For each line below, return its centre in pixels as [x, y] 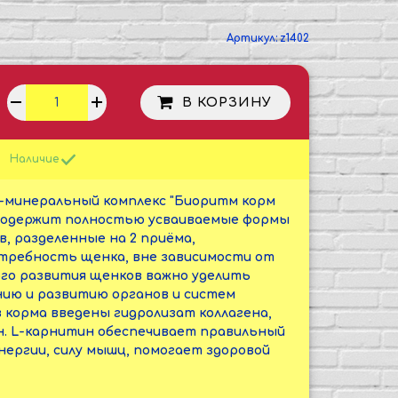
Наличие [36, 160]
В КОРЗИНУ [227, 102]
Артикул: [254, 39]
